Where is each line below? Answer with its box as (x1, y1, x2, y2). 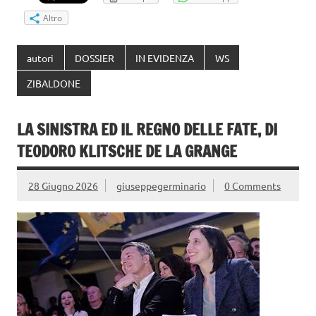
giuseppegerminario (116, 178, 206, 192)
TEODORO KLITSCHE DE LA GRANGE (17, 140, 237, 162)
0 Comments (224, 178, 281, 192)
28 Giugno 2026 (28, 178, 98, 192)
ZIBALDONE (27, 77, 81, 90)
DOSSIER (75, 51, 115, 64)
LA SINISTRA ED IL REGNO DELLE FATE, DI (17, 118, 277, 140)
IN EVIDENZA (135, 51, 194, 64)
